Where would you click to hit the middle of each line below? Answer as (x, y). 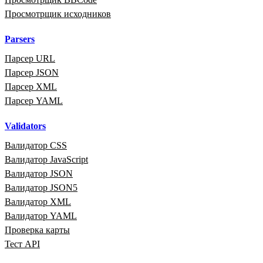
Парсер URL (30, 58)
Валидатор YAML (41, 215)
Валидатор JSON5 (41, 187)
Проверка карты (37, 230)
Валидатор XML (38, 201)
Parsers (20, 39)
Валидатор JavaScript (46, 159)
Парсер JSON (32, 72)
